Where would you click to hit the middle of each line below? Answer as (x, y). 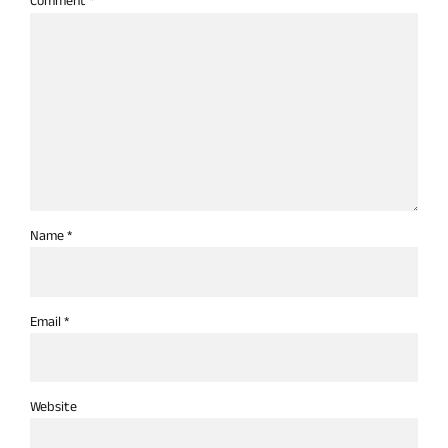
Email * (49, 321)
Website (53, 406)
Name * (51, 236)
